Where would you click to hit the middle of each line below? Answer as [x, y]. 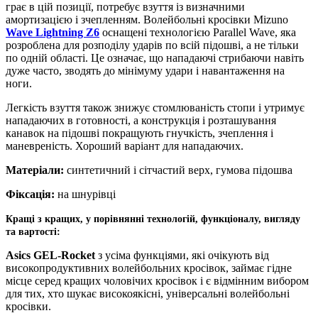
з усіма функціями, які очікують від [183, 255]
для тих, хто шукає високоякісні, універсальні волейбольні [148, 293]
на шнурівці [85, 194]
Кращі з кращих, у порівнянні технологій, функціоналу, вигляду [153, 219]
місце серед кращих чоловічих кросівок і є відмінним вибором [157, 280]
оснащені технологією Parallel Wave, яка [198, 32]
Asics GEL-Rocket [52, 255]
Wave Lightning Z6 [53, 32]
